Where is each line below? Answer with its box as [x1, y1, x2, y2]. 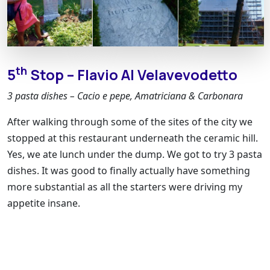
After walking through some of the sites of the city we [7, 115, 253, 128]
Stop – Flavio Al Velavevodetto [27, 64, 237, 84]
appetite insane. [7, 196, 80, 210]
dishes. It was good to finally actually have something [7, 163, 250, 177]
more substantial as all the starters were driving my [7, 180, 242, 193]
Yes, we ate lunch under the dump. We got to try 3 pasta [7, 147, 262, 161]
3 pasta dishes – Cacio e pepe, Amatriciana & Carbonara [7, 89, 243, 102]
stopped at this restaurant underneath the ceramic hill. [7, 131, 258, 145]
